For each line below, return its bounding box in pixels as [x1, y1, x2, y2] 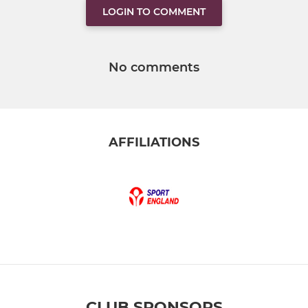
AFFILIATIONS [109, 134, 199, 150]
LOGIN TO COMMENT [102, 5, 206, 18]
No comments [109, 59, 199, 75]
